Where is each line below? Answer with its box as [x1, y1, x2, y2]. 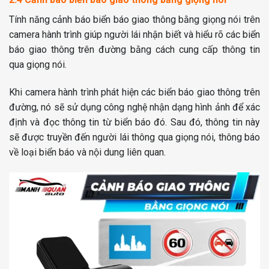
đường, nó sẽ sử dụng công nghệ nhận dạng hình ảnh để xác [9, 101, 260, 113]
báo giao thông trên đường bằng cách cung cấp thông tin [9, 44, 260, 56]
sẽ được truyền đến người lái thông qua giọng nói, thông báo [9, 131, 260, 144]
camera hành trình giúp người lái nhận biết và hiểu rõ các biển [9, 29, 260, 41]
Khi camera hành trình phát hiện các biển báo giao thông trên [9, 86, 260, 98]
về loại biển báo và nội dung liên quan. [9, 147, 166, 159]
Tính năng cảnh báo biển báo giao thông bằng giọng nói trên [9, 14, 260, 26]
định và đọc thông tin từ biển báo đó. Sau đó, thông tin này [9, 116, 260, 128]
